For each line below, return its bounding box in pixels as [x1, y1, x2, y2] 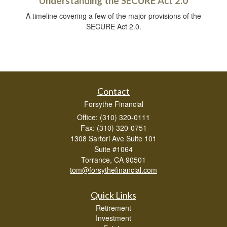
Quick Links [91, 189, 136, 201]
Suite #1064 [94, 143, 133, 154]
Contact [97, 85, 130, 97]
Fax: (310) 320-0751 [80, 122, 147, 133]
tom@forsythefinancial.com [70, 164, 157, 175]
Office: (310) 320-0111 [77, 111, 150, 122]
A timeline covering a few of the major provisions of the [26, 10, 201, 21]
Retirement [96, 202, 131, 213]
